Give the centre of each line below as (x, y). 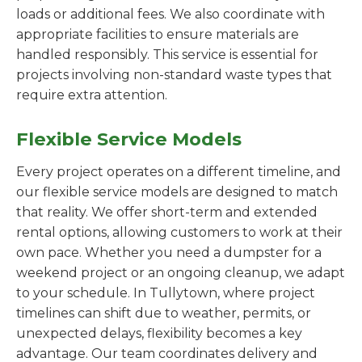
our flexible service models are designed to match (177, 192)
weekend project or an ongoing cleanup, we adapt (181, 273)
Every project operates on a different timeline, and (179, 172)
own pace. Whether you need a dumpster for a (169, 253)
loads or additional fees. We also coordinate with (170, 14)
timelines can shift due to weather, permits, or (164, 313)
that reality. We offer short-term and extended (167, 212)
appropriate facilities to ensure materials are (158, 34)
